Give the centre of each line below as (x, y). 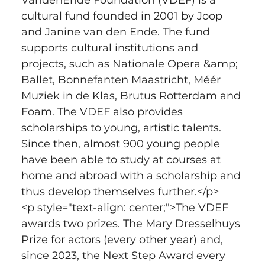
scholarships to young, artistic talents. (122, 127)
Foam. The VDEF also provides (103, 112)
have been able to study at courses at (122, 159)
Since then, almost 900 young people (122, 143)
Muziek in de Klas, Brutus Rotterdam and (132, 96)
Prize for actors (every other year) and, (123, 239)
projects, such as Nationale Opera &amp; (131, 64)
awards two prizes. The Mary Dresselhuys (132, 223)
